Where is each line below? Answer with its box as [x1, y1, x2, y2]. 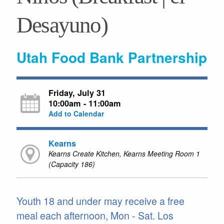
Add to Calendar [48, 108, 104, 118]
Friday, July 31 [48, 86, 105, 98]
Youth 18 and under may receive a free [16, 193, 184, 208]
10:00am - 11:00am [48, 97, 121, 109]
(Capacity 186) [48, 158, 95, 169]
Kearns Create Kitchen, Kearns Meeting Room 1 [48, 148, 200, 158]
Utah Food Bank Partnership [16, 46, 207, 67]
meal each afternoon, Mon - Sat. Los [16, 208, 173, 223]
